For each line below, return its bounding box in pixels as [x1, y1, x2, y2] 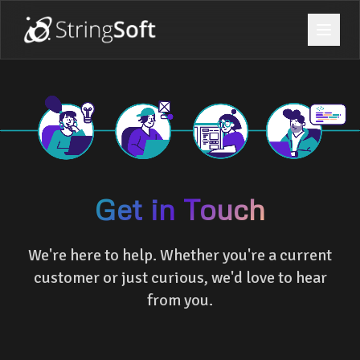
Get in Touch [95, 191, 265, 227]
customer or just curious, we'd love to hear [33, 268, 327, 288]
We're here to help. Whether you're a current [28, 245, 332, 266]
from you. [147, 290, 213, 311]
